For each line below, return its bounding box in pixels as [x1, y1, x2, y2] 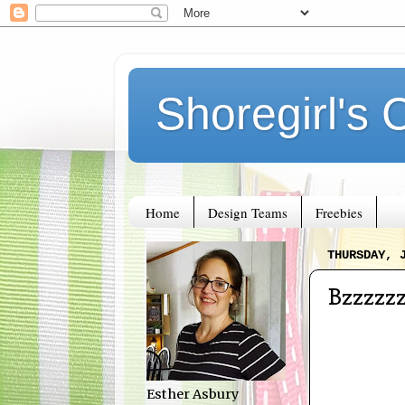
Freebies [315, 202, 363, 221]
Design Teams [207, 202, 287, 221]
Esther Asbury [146, 386, 239, 403]
